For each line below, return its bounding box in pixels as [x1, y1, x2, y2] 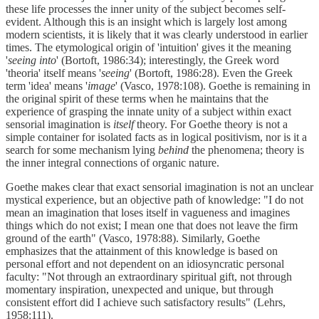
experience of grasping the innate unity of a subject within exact [6, 105, 291, 117]
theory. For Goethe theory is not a [134, 117, 288, 130]
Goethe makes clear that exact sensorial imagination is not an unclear [6, 180, 313, 193]
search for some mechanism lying [6, 143, 158, 156]
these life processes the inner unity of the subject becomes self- [6, 2, 286, 15]
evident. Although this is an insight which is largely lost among [6, 15, 287, 28]
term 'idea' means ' [6, 79, 88, 92]
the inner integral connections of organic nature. [6, 156, 219, 169]
